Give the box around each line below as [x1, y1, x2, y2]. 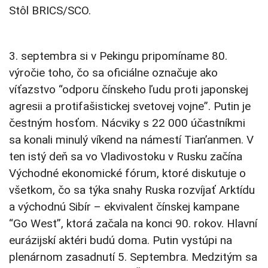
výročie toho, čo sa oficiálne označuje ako [9, 66, 218, 80]
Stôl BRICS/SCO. [9, 4, 91, 18]
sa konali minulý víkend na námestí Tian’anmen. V [9, 133, 254, 147]
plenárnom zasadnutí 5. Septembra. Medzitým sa [9, 250, 257, 264]
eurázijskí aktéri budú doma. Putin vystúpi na [9, 233, 232, 248]
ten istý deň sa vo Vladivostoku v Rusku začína [9, 150, 242, 164]
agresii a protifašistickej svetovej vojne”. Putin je [9, 99, 251, 114]
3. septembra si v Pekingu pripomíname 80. [9, 49, 227, 63]
